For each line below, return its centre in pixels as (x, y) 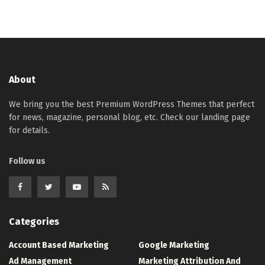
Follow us (27, 161)
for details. (29, 131)
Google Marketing (174, 245)
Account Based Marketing (59, 245)
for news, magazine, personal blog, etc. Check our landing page (130, 118)
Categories (34, 222)
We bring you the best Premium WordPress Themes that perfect (132, 105)
